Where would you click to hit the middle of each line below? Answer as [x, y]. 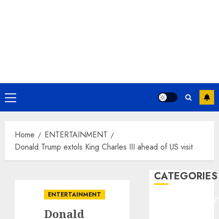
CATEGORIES [186, 176]
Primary [22, 99]
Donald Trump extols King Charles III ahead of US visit [104, 147]
